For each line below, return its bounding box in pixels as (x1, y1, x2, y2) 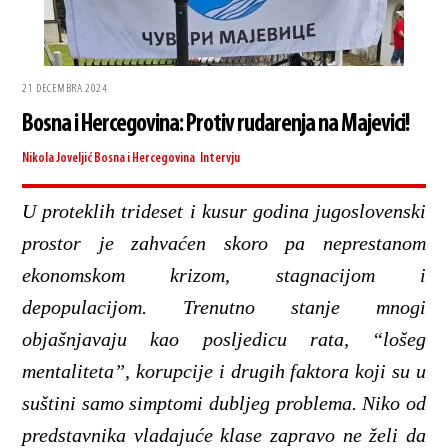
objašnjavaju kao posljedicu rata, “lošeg (22, 328, 426, 351)
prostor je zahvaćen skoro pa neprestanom (22, 232, 426, 255)
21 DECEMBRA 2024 (22, 83, 108, 96)
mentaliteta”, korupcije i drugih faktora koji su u (22, 360, 426, 383)
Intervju (200, 151, 241, 167)
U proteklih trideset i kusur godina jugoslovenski (22, 200, 426, 223)
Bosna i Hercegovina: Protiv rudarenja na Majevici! (22, 112, 410, 138)
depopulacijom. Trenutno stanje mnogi (22, 296, 426, 319)
